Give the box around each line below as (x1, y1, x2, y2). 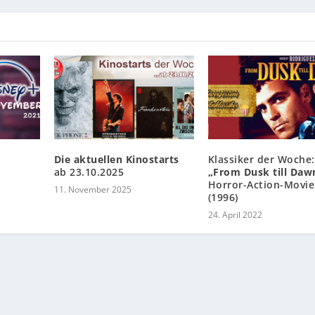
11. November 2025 (53, 184, 131, 196)
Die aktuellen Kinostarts (53, 153, 179, 167)
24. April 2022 (207, 209, 262, 221)
